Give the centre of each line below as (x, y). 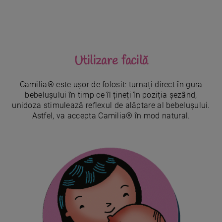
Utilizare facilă (111, 61)
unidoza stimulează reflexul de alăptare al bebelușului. (111, 106)
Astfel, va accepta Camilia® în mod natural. (111, 116)
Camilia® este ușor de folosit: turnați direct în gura (111, 85)
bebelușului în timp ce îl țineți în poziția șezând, (111, 95)
